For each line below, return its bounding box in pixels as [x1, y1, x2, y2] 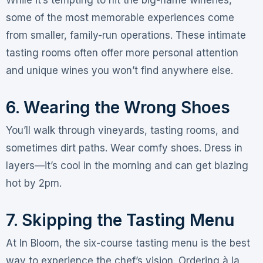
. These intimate [170, 29, 246, 41]
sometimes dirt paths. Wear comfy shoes [5, 141, 199, 154]
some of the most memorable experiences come [5, 11, 234, 23]
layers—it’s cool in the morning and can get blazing [5, 159, 248, 171]
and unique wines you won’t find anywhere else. [5, 64, 233, 76]
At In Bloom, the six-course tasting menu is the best [5, 237, 250, 249]
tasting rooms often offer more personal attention [5, 46, 238, 59]
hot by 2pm [5, 177, 59, 189]
